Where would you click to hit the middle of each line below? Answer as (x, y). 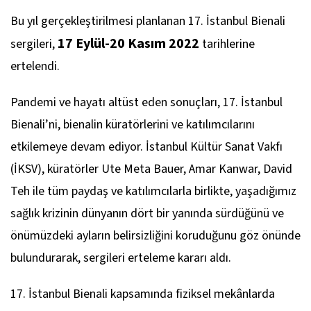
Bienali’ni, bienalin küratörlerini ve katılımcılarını (133, 125)
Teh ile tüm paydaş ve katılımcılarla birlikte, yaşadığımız (153, 191)
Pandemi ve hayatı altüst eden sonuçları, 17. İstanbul (146, 102)
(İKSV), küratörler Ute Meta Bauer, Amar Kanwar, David (151, 169)
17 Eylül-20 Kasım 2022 (128, 44)
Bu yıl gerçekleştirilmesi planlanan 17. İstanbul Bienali (148, 21)
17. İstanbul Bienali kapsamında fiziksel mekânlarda (143, 294)
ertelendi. (35, 66)
